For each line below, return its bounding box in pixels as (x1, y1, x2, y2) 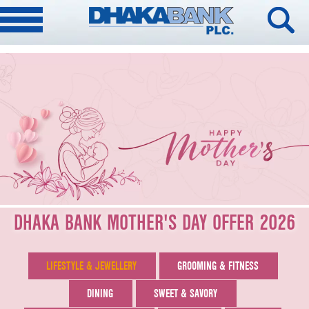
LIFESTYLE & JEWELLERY (46, 259, 137, 273)
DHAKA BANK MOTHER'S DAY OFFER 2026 (14, 210, 295, 236)
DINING (87, 286, 113, 301)
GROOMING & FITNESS (177, 259, 259, 273)
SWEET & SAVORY (154, 286, 217, 301)
